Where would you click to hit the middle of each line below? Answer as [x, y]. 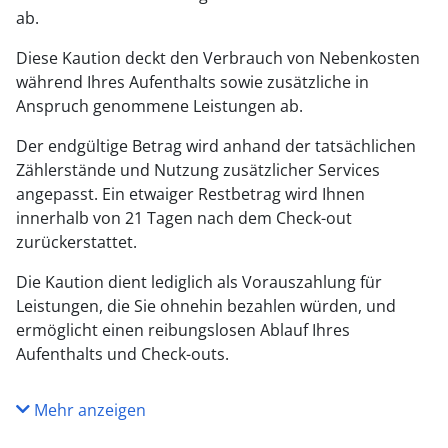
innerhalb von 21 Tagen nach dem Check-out [184, 218]
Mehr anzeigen [88, 410]
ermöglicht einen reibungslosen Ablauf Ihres [183, 330]
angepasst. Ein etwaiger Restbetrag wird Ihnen [190, 194]
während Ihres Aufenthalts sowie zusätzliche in [192, 82]
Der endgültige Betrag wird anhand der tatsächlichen [216, 146]
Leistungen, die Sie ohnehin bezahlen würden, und [206, 306]
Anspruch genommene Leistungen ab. [159, 106]
